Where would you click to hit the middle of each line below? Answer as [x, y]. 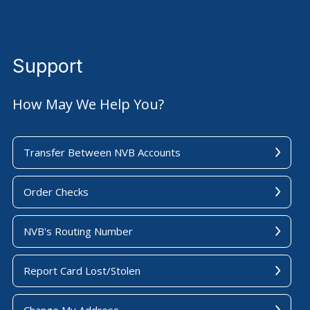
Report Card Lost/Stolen [82, 270]
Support [47, 66]
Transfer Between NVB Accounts [102, 152]
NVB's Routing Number [78, 231]
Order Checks [56, 191]
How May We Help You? [88, 104]
